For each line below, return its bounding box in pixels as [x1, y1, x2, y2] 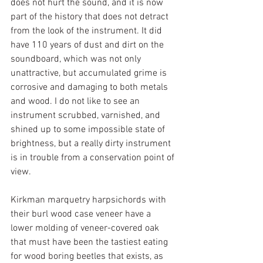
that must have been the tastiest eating [11, 237, 170, 248]
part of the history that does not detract [11, 11, 171, 23]
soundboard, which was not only [11, 53, 143, 65]
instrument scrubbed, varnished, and [11, 110, 163, 122]
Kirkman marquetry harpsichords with [11, 194, 168, 206]
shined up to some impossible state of [11, 124, 167, 136]
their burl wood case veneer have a [11, 208, 153, 220]
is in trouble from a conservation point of [11, 152, 177, 164]
